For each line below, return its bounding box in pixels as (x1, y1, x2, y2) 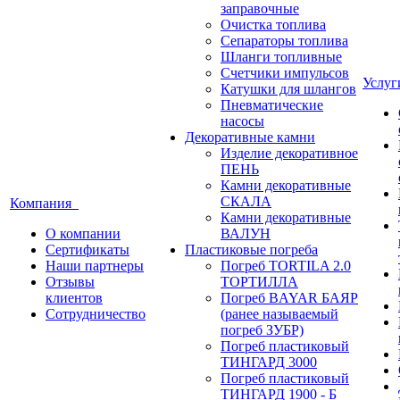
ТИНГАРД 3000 (221, 354, 317, 370)
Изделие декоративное (221, 146, 358, 161)
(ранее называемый (221, 306, 338, 321)
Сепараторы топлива (221, 33, 348, 48)
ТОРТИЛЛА (221, 274, 298, 289)
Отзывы (46, 274, 95, 289)
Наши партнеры (46, 258, 144, 273)
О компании (46, 226, 121, 241)
